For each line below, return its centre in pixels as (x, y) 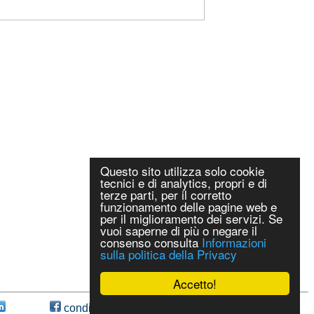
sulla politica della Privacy (169, 254)
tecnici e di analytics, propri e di (184, 183)
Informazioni (234, 242)
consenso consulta (151, 242)
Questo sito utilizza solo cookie (182, 171)
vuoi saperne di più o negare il (179, 230)
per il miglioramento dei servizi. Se (191, 218)
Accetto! (195, 284)
